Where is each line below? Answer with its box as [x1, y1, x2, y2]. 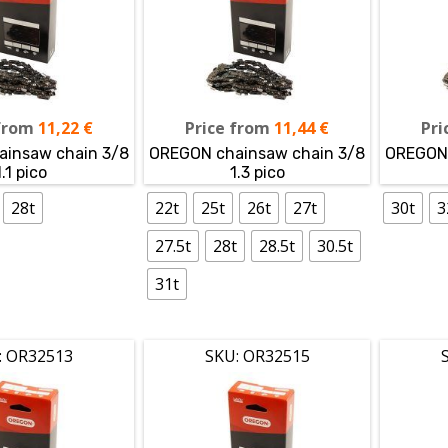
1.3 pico [229, 162, 285, 182]
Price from [185, 116, 271, 139]
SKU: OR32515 [204, 344, 310, 367]
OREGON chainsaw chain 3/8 [149, 143, 366, 163]
